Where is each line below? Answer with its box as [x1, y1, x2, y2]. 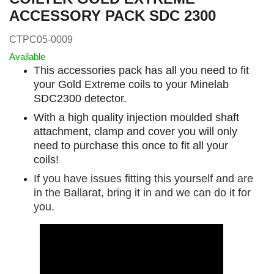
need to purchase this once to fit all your [34, 139, 228, 152]
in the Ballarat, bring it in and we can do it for [34, 186, 251, 199]
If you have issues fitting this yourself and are [34, 172, 253, 185]
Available [9, 51, 45, 62]
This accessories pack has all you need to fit [34, 64, 249, 76]
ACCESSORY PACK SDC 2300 [9, 7, 216, 24]
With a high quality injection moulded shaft [34, 111, 239, 124]
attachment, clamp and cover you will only [34, 125, 237, 138]
